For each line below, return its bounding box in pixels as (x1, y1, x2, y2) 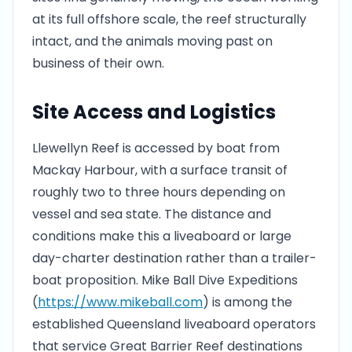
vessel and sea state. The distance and (32, 205, 271, 223)
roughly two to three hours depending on (32, 183, 285, 201)
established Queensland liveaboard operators (32, 315, 316, 333)
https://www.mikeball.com (38, 293, 203, 311)
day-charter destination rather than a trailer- (32, 249, 317, 267)
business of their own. (32, 54, 164, 72)
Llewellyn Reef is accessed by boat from (32, 139, 280, 157)
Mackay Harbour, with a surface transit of (32, 161, 288, 179)
